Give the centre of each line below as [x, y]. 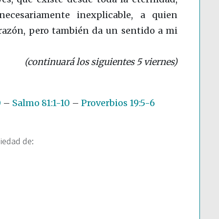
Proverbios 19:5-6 [118, 103]
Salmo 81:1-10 [41, 103]
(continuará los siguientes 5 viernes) [101, 62]
